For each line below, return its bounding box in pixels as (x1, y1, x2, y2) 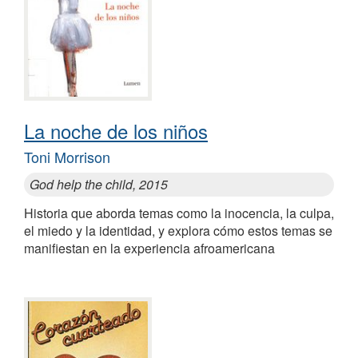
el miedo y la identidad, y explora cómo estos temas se (24, 221, 332, 240)
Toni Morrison (24, 145, 110, 167)
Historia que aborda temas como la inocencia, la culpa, (24, 203, 334, 222)
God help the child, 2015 (30, 174, 168, 193)
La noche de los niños (24, 116, 208, 145)
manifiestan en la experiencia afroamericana (24, 238, 275, 257)
